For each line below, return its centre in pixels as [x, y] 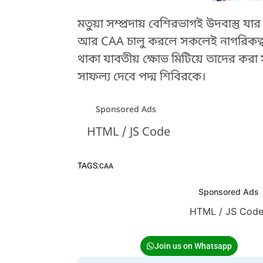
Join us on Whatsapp [193, 246]
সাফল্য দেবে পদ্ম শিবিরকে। [141, 77]
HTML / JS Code [129, 133]
